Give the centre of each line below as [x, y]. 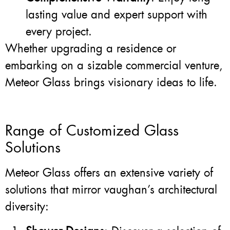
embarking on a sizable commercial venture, [114, 65]
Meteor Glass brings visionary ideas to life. [111, 82]
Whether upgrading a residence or [91, 48]
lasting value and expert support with [117, 14]
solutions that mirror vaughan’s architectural [111, 190]
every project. [59, 31]
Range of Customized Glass [92, 131]
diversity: [27, 207]
